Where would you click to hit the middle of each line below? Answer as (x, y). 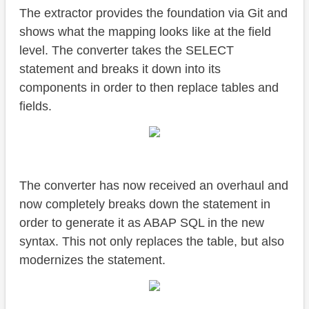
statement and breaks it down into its (120, 69)
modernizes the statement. (92, 260)
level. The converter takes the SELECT (127, 51)
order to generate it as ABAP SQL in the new (142, 223)
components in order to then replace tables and (149, 88)
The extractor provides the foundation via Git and (153, 13)
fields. (36, 107)
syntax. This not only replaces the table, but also (152, 242)
